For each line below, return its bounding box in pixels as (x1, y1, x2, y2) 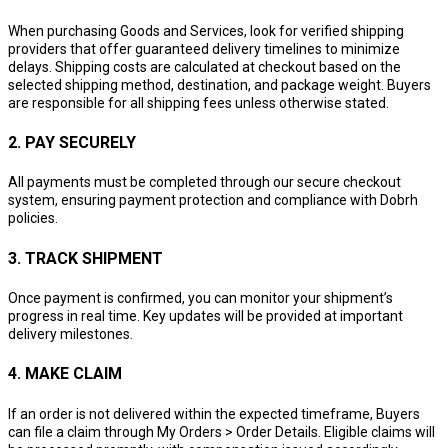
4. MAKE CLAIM (8, 364, 122, 384)
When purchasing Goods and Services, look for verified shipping (8, 22, 404, 39)
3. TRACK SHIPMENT (8, 248, 163, 268)
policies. (8, 210, 58, 227)
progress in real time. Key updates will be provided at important (8, 307, 403, 324)
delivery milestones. (8, 325, 133, 342)
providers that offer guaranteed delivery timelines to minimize (8, 40, 400, 57)
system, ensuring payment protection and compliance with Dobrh (8, 192, 418, 209)
